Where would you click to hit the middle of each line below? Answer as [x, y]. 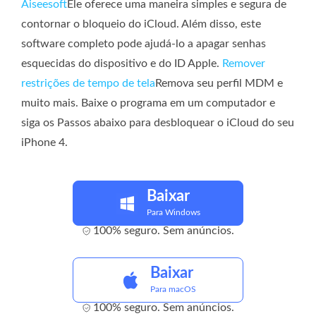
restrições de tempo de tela [88, 83]
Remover [244, 63]
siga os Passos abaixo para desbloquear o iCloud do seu [158, 122]
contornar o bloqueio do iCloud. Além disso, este [141, 24]
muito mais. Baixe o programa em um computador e [148, 103]
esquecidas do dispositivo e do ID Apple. [122, 63]
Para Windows [173, 212]
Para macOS [173, 289]
